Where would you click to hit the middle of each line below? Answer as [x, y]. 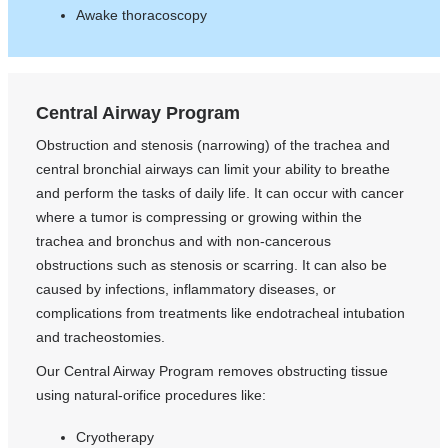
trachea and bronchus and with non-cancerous [184, 240]
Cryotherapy [115, 437]
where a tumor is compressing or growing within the [199, 216]
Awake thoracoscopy [142, 14]
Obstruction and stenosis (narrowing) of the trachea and [213, 144]
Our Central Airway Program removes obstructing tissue [212, 371]
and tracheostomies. [101, 336]
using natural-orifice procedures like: [151, 395]
